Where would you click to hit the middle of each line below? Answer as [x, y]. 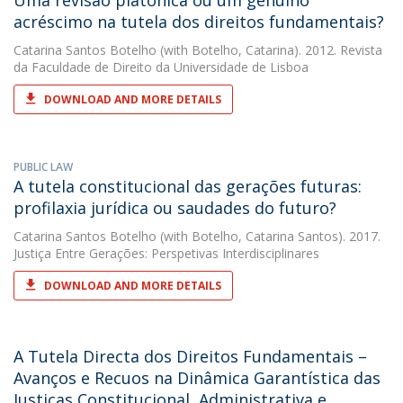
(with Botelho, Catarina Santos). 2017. [269, 236]
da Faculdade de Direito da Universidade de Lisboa [161, 67]
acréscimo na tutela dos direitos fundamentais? [199, 22]
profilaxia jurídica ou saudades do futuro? [175, 208]
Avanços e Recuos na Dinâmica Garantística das [197, 378]
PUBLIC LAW [43, 167]
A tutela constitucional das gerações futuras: [188, 186]
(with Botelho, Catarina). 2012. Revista [269, 50]
